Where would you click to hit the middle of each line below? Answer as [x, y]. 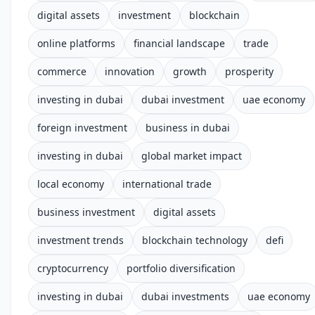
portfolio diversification [181, 268]
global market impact [192, 156]
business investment [86, 212]
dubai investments [185, 296]
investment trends [81, 240]
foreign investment [82, 128]
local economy [71, 184]
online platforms [76, 43]
